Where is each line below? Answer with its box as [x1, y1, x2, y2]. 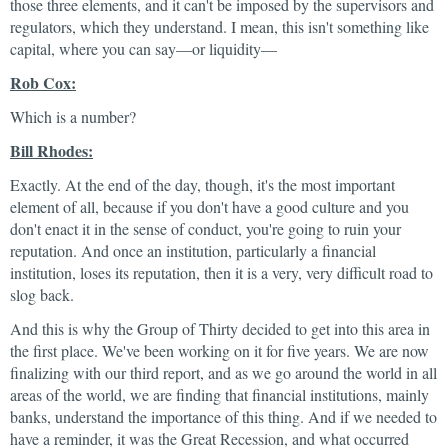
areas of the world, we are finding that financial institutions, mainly [10, 384, 429, 405]
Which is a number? [10, 106, 136, 127]
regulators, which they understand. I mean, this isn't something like [10, 16, 429, 37]
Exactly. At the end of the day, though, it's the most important [10, 174, 395, 195]
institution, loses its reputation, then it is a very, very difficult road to [10, 262, 433, 283]
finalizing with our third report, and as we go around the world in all [10, 362, 437, 383]
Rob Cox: [10, 71, 76, 94]
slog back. [10, 284, 74, 305]
